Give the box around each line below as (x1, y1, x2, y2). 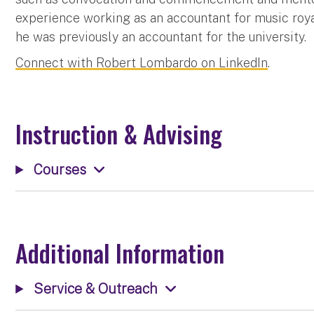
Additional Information (15, 234, 225, 271)
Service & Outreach (30, 280, 158, 296)
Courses (30, 161, 87, 177)
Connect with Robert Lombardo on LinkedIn (15, 55, 268, 70)
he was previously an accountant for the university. (15, 29, 307, 44)
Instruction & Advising (15, 115, 223, 151)
